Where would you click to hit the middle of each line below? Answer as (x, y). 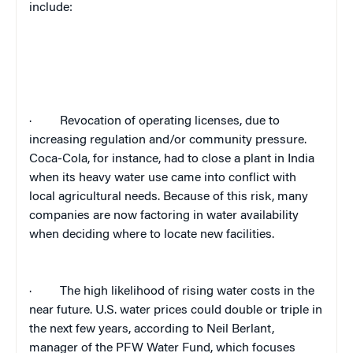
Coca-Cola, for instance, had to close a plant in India (172, 160)
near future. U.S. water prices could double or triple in (176, 311)
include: (51, 8)
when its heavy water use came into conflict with (163, 178)
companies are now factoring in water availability (164, 216)
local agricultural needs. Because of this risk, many (169, 197)
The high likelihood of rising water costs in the (187, 292)
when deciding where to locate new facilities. (152, 235)
